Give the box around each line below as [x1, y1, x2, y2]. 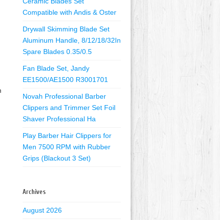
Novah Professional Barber [23, 92, 106, 100]
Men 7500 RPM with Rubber [23, 143, 110, 151]
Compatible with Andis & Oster [23, 8, 116, 16]
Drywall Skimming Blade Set [23, 25, 110, 33]
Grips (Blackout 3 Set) [23, 154, 91, 162]
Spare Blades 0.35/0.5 [23, 48, 92, 55]
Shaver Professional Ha [23, 115, 96, 123]
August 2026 [23, 206, 62, 214]
